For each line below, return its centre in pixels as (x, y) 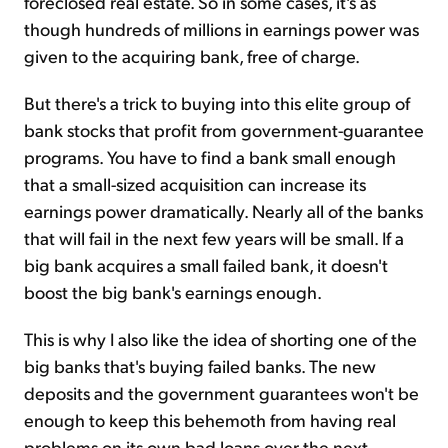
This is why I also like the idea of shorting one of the (220, 339)
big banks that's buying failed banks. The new (200, 366)
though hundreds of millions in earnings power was (221, 29)
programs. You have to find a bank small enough (210, 157)
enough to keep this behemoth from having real (210, 420)
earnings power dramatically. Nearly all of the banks (223, 211)
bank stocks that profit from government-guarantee (224, 130)
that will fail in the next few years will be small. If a (214, 238)
